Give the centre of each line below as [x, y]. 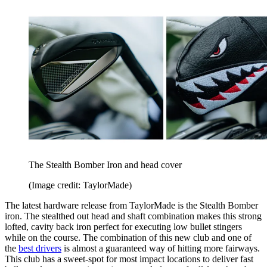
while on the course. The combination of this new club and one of [128, 237]
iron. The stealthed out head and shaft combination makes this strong [133, 216]
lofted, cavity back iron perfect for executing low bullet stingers [123, 226]
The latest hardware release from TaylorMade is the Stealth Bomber [131, 205]
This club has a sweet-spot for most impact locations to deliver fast [129, 259]
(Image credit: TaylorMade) [80, 185]
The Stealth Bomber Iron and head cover [105, 164]
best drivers [40, 248]
